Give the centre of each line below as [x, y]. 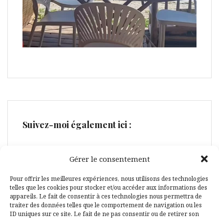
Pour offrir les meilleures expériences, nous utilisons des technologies [109, 179]
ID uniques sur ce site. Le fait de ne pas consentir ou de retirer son [104, 214]
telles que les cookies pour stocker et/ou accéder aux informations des [109, 187]
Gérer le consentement [109, 159]
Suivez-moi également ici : [77, 125]
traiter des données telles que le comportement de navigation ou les [106, 205]
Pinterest [100, 199]
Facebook [76, 199]
